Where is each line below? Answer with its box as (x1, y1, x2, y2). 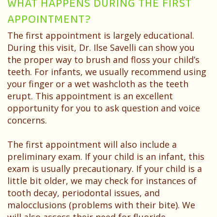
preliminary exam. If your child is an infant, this (7, 151, 204, 163)
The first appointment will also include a (7, 139, 177, 151)
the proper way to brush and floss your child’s (7, 54, 200, 66)
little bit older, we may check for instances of (7, 175, 197, 187)
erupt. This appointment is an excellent (7, 90, 173, 102)
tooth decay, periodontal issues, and (7, 187, 160, 199)
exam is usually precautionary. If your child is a (7, 163, 202, 175)
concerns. (7, 114, 47, 126)
